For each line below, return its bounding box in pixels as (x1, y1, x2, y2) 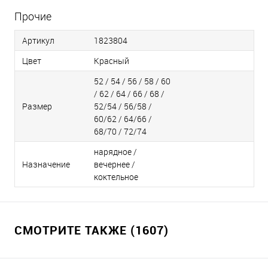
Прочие (14, 9, 51, 23)
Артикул (22, 35, 54, 46)
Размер (22, 100, 52, 112)
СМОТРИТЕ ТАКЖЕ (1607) (14, 222, 169, 238)
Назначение (22, 159, 70, 170)
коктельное (94, 171, 138, 182)
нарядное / (94, 146, 137, 157)
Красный (94, 55, 129, 66)
